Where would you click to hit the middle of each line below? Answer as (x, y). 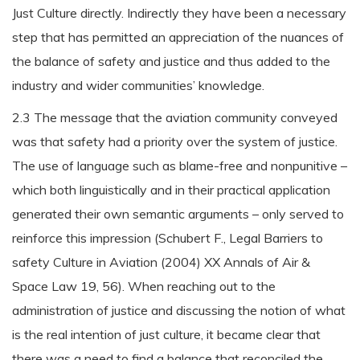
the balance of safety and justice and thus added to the (171, 61)
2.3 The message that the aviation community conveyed (175, 117)
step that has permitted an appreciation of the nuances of (178, 37)
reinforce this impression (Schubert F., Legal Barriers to (168, 238)
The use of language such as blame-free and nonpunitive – (180, 166)
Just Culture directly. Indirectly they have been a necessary (179, 13)
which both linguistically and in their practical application (171, 190)
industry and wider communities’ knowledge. (138, 85)
